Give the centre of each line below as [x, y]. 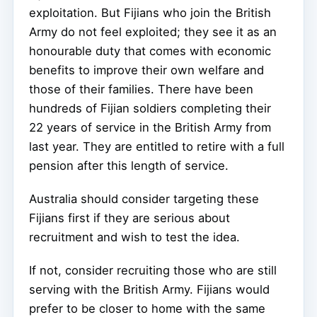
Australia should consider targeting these [144, 198]
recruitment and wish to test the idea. [134, 237]
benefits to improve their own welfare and [146, 70]
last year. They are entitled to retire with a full [157, 146]
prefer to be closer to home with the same [147, 308]
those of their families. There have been [141, 89]
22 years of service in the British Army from [150, 127]
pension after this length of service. [129, 165]
